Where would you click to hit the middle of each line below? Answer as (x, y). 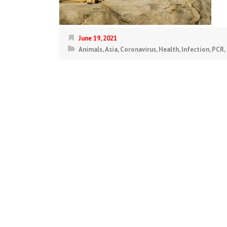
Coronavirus (138, 49)
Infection (195, 49)
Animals (90, 49)
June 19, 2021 (98, 38)
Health (169, 49)
